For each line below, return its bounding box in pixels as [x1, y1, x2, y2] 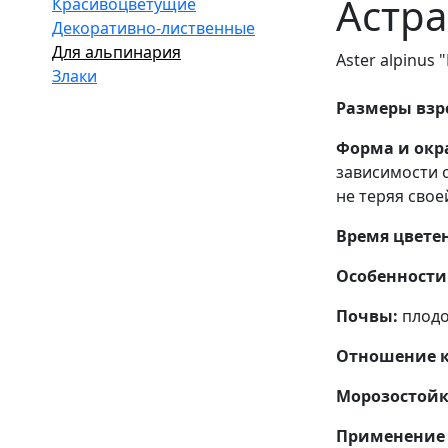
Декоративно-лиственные [52, 16, 255, 39]
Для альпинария [52, 40, 181, 63]
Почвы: [336, 304, 398, 327]
